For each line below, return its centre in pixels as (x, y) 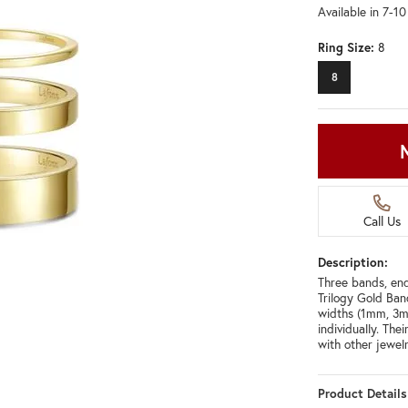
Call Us (382, 221)
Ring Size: (346, 48)
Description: (353, 263)
